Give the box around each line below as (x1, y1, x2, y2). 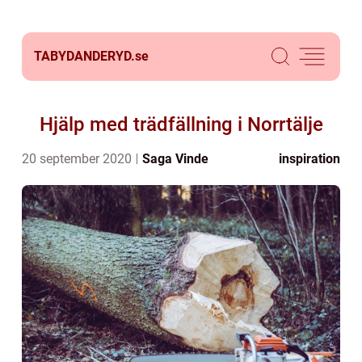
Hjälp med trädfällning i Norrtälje (39, 113, 323, 136)
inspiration (279, 151, 340, 166)
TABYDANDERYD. (34, 48, 135, 64)
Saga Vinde (142, 151, 208, 166)
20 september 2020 (22, 151, 135, 166)
